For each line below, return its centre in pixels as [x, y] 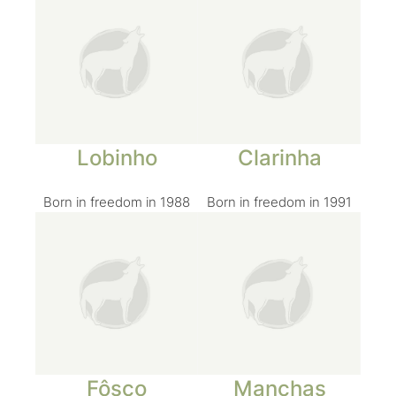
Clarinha [279, 158]
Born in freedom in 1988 [117, 202]
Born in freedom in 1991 [279, 202]
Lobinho [117, 158]
